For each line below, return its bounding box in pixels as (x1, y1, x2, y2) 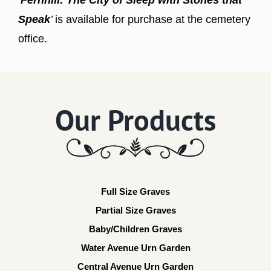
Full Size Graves (101, 186, 170, 197)
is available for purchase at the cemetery (54, 13, 250, 25)
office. (18, 32, 47, 45)
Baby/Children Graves (89, 223, 182, 234)
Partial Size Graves (95, 204, 176, 215)
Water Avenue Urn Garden (80, 242, 191, 253)
